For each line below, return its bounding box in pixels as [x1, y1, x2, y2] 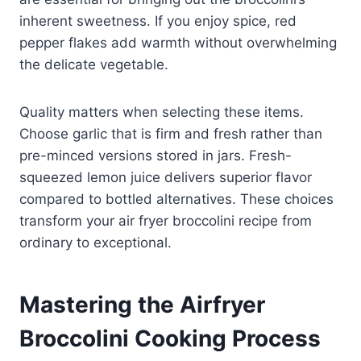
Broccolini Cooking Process [19, 324, 321, 352]
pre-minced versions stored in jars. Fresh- [19, 147, 292, 164]
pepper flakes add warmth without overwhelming [19, 34, 337, 51]
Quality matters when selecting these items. [19, 103, 304, 120]
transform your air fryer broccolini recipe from [19, 212, 312, 229]
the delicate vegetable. [19, 56, 168, 73]
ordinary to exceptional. [19, 234, 172, 251]
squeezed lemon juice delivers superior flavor [19, 168, 312, 185]
